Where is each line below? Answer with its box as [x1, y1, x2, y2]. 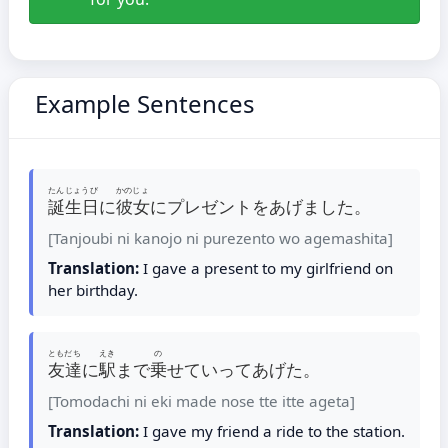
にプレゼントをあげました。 [149, 195, 371, 218]
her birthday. [47, 280, 138, 300]
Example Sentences [28, 87, 255, 120]
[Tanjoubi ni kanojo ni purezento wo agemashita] [47, 228, 393, 248]
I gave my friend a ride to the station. [138, 421, 405, 441]
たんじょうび [47, 184, 98, 195]
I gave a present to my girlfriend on [138, 258, 393, 278]
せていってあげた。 [166, 358, 320, 381]
